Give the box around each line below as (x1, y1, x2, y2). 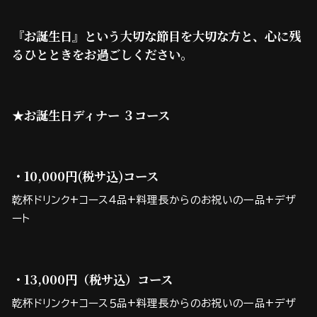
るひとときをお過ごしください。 (12, 45, 192, 64)
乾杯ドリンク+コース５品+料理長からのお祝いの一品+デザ (12, 298, 296, 309)
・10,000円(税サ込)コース (12, 167, 158, 185)
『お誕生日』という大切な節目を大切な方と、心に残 (12, 27, 301, 45)
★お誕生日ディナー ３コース (12, 106, 170, 125)
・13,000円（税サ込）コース (12, 270, 173, 289)
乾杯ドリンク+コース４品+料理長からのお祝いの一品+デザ (12, 195, 296, 206)
